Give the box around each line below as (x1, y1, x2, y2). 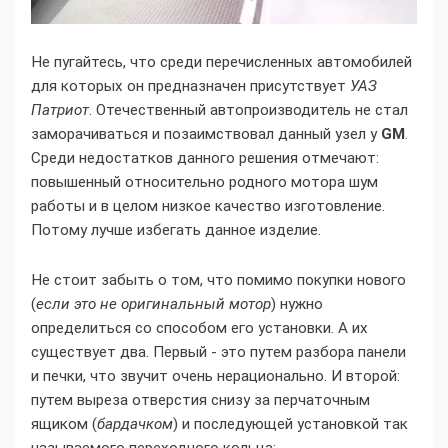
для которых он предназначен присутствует (31, 77, 350, 96)
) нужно (271, 295, 323, 314)
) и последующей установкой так (173, 415, 408, 434)
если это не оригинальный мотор (36, 295, 271, 314)
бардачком (97, 415, 173, 434)
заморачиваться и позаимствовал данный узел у (31, 125, 381, 144)
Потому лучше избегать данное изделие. (31, 221, 321, 240)
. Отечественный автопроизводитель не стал (89, 101, 408, 120)
